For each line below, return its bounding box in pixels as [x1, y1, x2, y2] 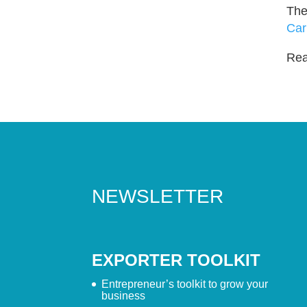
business [101, 290, 146, 302]
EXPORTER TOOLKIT [92, 251, 261, 270]
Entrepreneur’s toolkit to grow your [101, 278, 269, 291]
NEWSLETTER [92, 185, 224, 207]
